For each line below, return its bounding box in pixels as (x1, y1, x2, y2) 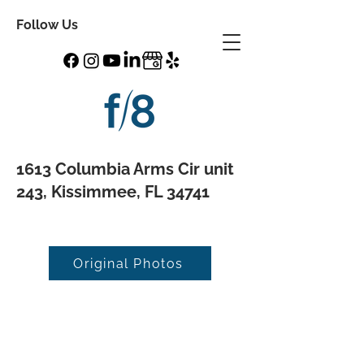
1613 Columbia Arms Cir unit (16, 159, 234, 179)
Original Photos (73, 255, 184, 271)
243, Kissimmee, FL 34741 (16, 182, 210, 201)
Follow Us (16, 17, 78, 32)
